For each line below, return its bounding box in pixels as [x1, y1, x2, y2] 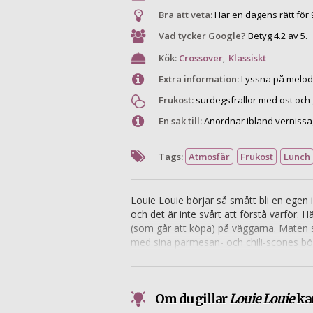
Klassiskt [228, 52, 266, 65]
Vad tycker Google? [158, 29, 246, 43]
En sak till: [158, 115, 202, 128]
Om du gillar [154, 291, 229, 307]
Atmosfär [188, 150, 230, 163]
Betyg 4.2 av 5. [247, 29, 307, 43]
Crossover [178, 52, 223, 65]
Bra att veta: [158, 8, 212, 22]
